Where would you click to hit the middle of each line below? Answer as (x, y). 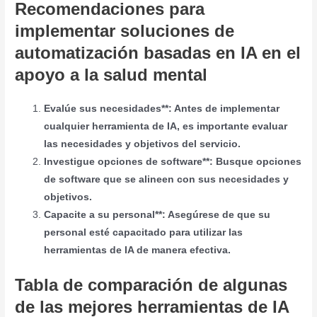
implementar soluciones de (125, 31)
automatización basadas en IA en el (158, 53)
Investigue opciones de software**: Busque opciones (173, 162)
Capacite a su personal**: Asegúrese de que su (157, 215)
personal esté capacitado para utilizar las (144, 233)
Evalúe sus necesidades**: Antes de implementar (162, 109)
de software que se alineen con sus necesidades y (167, 180)
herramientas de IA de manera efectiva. (138, 250)
